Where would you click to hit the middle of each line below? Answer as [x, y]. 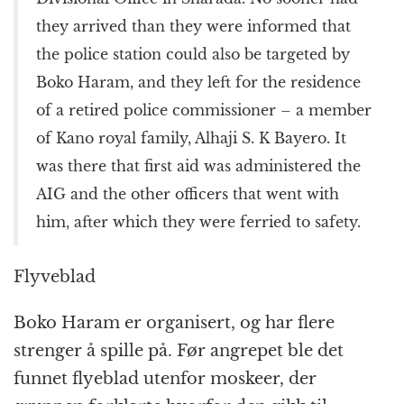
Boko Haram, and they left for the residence [198, 82]
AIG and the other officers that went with [188, 193]
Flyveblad [55, 276]
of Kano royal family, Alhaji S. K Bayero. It [191, 138]
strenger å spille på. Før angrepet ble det [179, 350]
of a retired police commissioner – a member [204, 110]
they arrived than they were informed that [193, 26]
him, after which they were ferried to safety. [198, 221]
